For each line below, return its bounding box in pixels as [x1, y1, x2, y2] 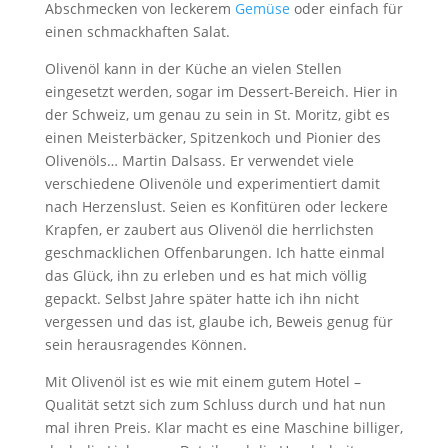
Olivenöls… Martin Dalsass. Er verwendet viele [44, 151, 354, 170]
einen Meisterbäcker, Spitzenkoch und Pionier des [44, 128, 381, 147]
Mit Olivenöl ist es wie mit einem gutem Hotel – [44, 372, 361, 391]
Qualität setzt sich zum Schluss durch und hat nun [44, 395, 386, 414]
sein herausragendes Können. [44, 335, 247, 354]
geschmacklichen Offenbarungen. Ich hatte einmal [44, 243, 385, 262]
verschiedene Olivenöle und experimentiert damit [44, 174, 380, 193]
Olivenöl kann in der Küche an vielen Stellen [44, 59, 342, 78]
